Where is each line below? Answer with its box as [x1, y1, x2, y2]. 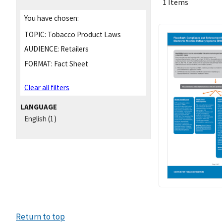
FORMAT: [24, 59, 53, 69]
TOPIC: [24, 29, 46, 39]
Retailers [59, 44, 89, 54]
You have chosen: [24, 13, 79, 23]
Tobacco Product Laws [46, 29, 121, 39]
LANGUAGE [20, 102, 57, 111]
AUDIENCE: [24, 44, 59, 54]
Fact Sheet [53, 59, 88, 69]
